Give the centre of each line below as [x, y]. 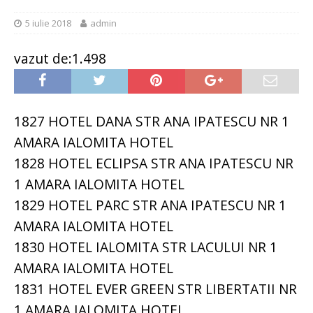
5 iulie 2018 [48, 23]
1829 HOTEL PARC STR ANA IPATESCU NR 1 [150, 205]
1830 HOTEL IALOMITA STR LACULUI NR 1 [146, 247]
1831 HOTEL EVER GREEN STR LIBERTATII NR [155, 289]
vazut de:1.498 [60, 59]
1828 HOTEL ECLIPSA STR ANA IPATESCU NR [154, 163]
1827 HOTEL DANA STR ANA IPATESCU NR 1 [152, 122]
